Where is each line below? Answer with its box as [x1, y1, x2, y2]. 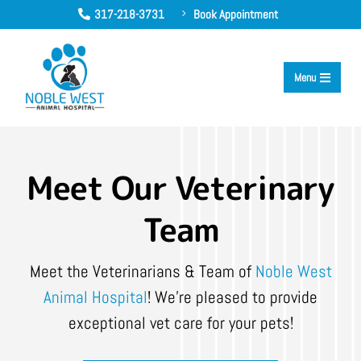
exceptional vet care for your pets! [68, 311, 293, 334]
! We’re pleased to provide [147, 285, 317, 308]
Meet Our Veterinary [27, 164, 334, 210]
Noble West [255, 259, 332, 282]
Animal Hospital [44, 285, 147, 308]
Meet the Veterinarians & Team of [29, 259, 255, 282]
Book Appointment [193, 6, 278, 22]
